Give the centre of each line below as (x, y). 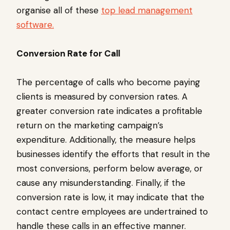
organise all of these (59, 11)
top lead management (147, 11)
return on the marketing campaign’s (90, 126)
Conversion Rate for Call (68, 54)
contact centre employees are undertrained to (112, 212)
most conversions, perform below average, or (110, 169)
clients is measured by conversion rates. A (102, 97)
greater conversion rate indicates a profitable (109, 111)
